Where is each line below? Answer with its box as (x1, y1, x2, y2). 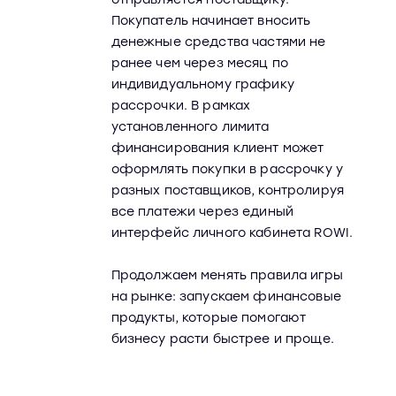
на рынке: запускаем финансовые (110, 289, 341, 304)
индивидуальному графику (110, 77, 294, 92)
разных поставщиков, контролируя (110, 183, 344, 198)
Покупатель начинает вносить (110, 13, 311, 28)
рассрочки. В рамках (110, 98, 251, 113)
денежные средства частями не (110, 34, 326, 49)
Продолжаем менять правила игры (110, 268, 343, 283)
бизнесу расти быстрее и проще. (110, 331, 334, 346)
